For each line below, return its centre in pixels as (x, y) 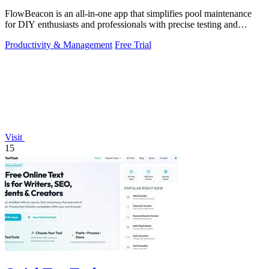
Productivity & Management (59, 45)
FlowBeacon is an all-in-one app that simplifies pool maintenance (128, 14)
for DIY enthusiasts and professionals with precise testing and (121, 25)
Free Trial (133, 45)
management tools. (40, 35)
